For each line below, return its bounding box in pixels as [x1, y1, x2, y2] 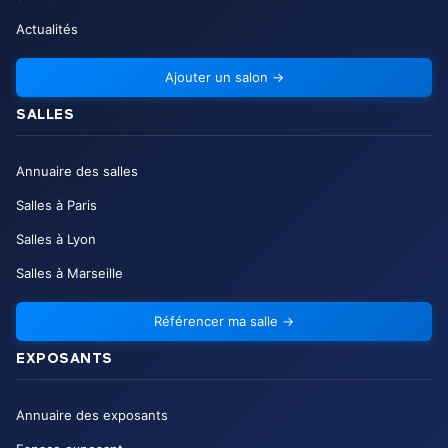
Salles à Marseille [16, 265, 123, 282]
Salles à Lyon [16, 231, 96, 248]
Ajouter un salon [164, 69, 268, 86]
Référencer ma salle [154, 313, 278, 330]
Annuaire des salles [16, 163, 138, 180]
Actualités [16, 21, 78, 38]
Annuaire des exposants [16, 407, 168, 424]
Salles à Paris [16, 197, 97, 214]
